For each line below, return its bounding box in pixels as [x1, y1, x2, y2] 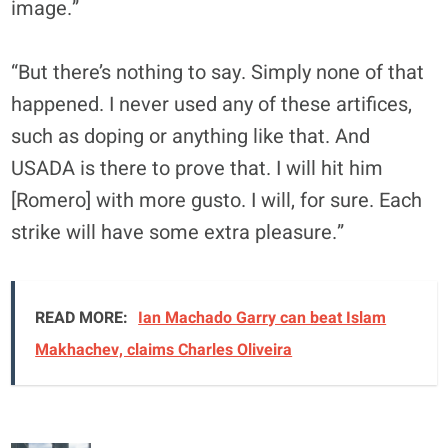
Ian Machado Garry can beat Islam [138, 305, 387, 330]
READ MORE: [35, 305, 129, 330]
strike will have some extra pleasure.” [11, 217, 345, 247]
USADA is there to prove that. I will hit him [11, 153, 384, 183]
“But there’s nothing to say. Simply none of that [11, 57, 425, 87]
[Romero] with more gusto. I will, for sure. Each [11, 185, 423, 215]
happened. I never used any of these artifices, [11, 89, 413, 119]
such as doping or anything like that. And [11, 121, 371, 151]
